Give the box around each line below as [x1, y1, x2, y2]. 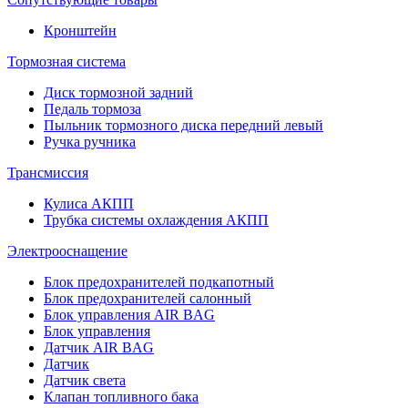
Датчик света [44, 372, 126, 388]
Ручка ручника [44, 133, 136, 149]
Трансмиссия [7, 164, 88, 180]
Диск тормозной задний [44, 84, 193, 100]
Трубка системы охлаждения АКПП [44, 211, 269, 228]
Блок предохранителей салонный [44, 290, 251, 306]
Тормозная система [7, 53, 126, 69]
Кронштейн [44, 22, 117, 38]
